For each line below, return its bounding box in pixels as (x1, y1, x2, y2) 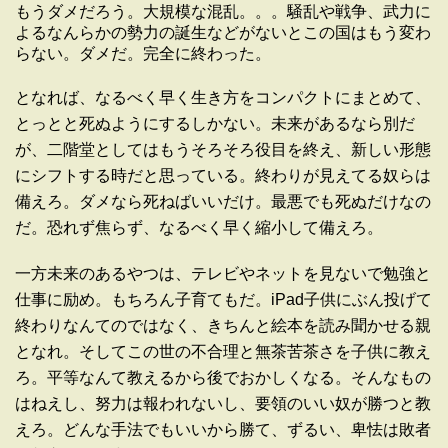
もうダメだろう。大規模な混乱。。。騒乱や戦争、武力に (15, 3, 431, 21)
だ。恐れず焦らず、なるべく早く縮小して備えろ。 (15, 219, 383, 237)
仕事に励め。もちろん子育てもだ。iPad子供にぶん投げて (15, 291, 432, 309)
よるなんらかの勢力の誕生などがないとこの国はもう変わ (15, 24, 431, 42)
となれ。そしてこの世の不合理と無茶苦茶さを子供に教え (15, 343, 431, 361)
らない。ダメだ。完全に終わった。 (15, 45, 271, 63)
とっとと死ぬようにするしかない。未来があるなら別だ (15, 115, 415, 133)
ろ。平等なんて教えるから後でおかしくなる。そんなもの (15, 369, 431, 387)
